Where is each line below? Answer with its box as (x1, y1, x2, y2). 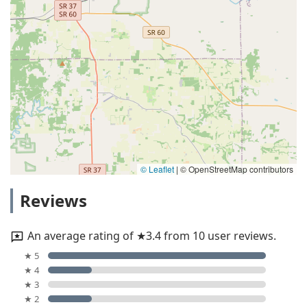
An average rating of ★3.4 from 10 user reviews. (27, 228, 276, 244)
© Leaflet (140, 163, 174, 175)
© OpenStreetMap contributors (178, 163, 293, 175)
